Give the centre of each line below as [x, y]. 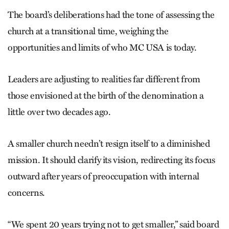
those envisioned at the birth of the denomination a [106, 96]
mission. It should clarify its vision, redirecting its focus [111, 160]
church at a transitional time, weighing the [88, 31]
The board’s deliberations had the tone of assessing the [111, 15]
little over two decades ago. [59, 112]
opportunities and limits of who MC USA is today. [102, 48]
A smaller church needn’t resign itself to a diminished [109, 144]
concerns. [26, 193]
